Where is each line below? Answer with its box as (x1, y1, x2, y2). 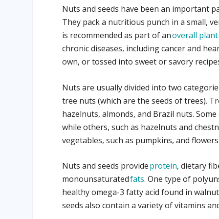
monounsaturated (62, 174, 131, 185)
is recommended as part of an (62, 30, 173, 41)
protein (149, 160, 177, 172)
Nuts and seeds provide (62, 160, 149, 172)
